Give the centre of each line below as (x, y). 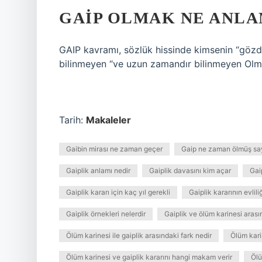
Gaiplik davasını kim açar (190, 170)
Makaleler (108, 120)
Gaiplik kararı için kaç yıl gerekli (118, 192)
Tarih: (73, 120)
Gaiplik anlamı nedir (98, 170)
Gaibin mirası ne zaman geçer (114, 149)
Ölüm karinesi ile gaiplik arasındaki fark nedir (139, 235)
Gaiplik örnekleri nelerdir (106, 214)
